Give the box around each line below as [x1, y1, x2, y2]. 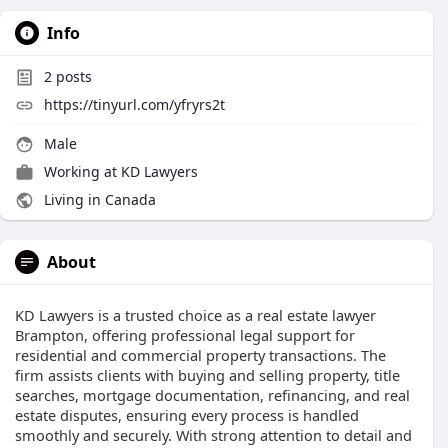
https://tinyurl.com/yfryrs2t [44, 95, 225, 114]
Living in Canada [40, 190, 156, 209]
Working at [44, 162, 121, 181]
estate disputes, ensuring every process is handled [15, 405, 359, 425]
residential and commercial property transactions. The [15, 345, 386, 365]
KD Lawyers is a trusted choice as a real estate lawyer [15, 305, 376, 325]
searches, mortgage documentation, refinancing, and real [15, 385, 410, 405]
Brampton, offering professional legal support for [15, 325, 355, 345]
